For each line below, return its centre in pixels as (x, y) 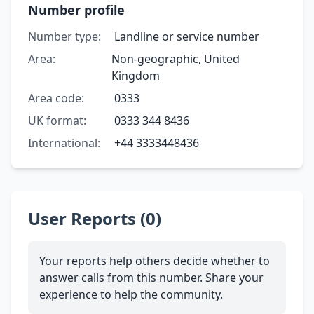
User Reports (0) (95, 218)
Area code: (56, 98)
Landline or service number (186, 36)
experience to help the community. (131, 294)
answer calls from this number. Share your (151, 277)
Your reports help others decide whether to (155, 260)
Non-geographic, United (176, 59)
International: (64, 143)
